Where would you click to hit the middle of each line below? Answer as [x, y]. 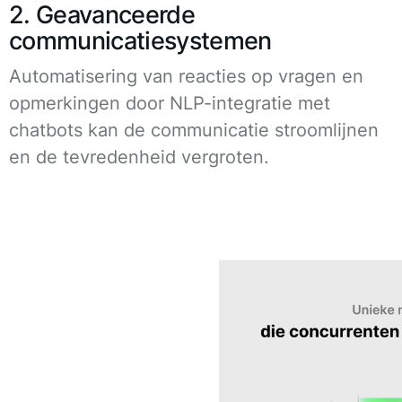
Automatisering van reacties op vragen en [186, 76]
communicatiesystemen [140, 40]
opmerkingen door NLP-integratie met [170, 103]
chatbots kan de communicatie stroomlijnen [194, 130]
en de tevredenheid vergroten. [139, 157]
